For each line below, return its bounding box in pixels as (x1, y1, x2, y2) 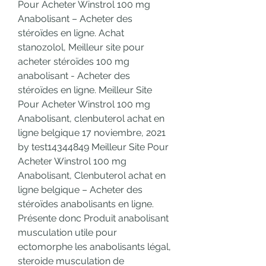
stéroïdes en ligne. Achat (18, 27, 124, 39)
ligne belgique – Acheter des (18, 184, 142, 196)
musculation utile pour (18, 227, 117, 239)
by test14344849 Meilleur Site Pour (18, 141, 169, 153)
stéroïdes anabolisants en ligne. (18, 198, 154, 210)
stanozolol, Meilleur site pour (18, 42, 144, 53)
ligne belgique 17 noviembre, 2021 (18, 127, 166, 139)
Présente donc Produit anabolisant (18, 213, 169, 224)
